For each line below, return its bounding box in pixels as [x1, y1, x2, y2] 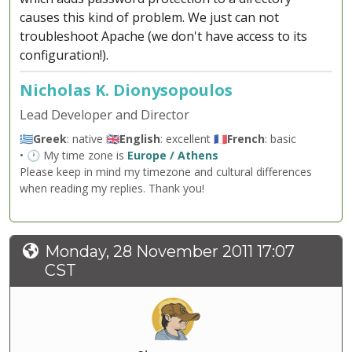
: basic [265, 131, 296, 147]
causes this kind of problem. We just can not [20, 9, 279, 27]
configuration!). [20, 46, 108, 64]
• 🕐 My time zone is [20, 148, 127, 163]
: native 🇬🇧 [67, 131, 119, 147]
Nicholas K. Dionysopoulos [20, 79, 233, 101]
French [227, 131, 265, 147]
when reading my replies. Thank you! [20, 181, 204, 196]
